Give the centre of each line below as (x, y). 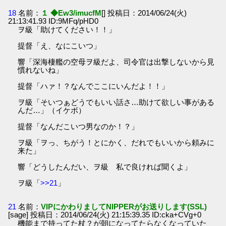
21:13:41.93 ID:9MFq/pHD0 (53, 21)
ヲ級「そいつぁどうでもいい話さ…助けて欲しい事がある (116, 102)
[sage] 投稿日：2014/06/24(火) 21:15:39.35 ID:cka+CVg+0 (105, 214)
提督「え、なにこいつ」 (60, 45)
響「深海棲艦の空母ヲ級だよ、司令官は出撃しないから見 (116, 62)
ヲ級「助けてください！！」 (67, 29)
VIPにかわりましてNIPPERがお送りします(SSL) (124, 206)
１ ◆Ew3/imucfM (71, 13)
